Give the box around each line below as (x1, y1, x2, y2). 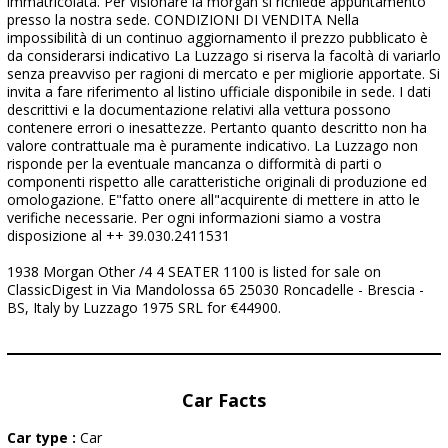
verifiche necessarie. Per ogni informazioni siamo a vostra (7, 208, 381, 227)
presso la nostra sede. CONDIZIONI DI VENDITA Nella (7, 10, 359, 29)
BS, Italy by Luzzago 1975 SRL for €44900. (7, 298, 281, 317)
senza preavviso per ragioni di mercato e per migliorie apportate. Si (7, 64, 440, 83)
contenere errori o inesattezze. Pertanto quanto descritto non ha (7, 118, 427, 137)
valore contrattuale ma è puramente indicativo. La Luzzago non (7, 136, 418, 155)
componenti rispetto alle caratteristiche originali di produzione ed (7, 172, 427, 191)
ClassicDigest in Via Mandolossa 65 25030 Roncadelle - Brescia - (7, 280, 424, 299)
